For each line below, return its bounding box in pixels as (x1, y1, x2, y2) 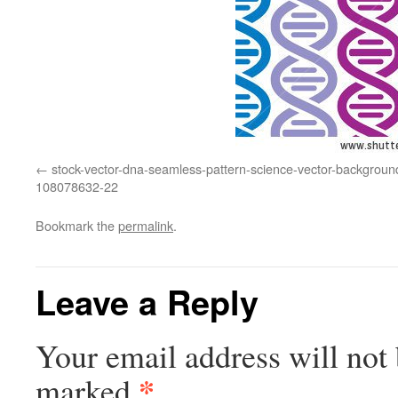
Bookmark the (36, 216, 118, 235)
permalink (118, 216, 173, 235)
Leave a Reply (36, 277, 259, 326)
